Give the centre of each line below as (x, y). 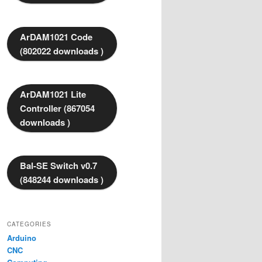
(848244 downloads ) (62, 180)
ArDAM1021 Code (56, 37)
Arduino (22, 238)
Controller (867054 (57, 108)
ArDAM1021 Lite (53, 94)
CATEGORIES (29, 224)
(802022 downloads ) (62, 51)
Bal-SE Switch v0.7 (58, 166)
